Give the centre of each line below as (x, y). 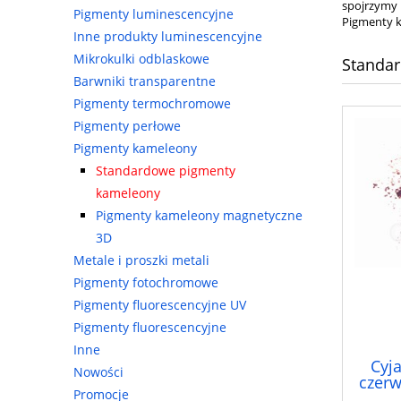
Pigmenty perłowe (127, 126)
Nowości (98, 372)
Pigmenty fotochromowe (146, 283)
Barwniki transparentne (145, 81)
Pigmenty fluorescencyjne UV (160, 305)
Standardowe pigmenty (166, 171)
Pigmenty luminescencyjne (154, 14)
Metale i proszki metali (141, 260)
